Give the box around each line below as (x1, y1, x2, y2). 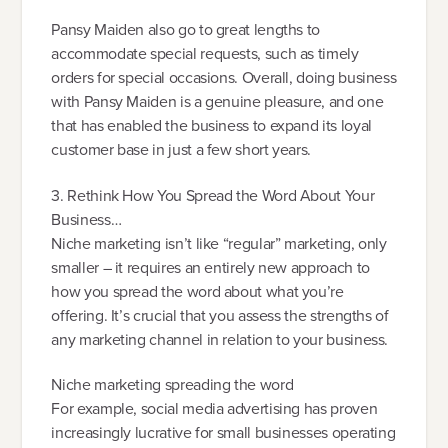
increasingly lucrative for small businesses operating (51, 421, 396, 445)
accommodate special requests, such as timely (51, 42, 359, 66)
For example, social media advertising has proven (51, 397, 378, 421)
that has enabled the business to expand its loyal (51, 114, 372, 138)
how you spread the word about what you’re (51, 279, 344, 303)
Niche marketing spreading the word (51, 373, 294, 397)
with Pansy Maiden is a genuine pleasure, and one (51, 90, 384, 114)
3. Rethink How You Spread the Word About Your (51, 183, 375, 207)
